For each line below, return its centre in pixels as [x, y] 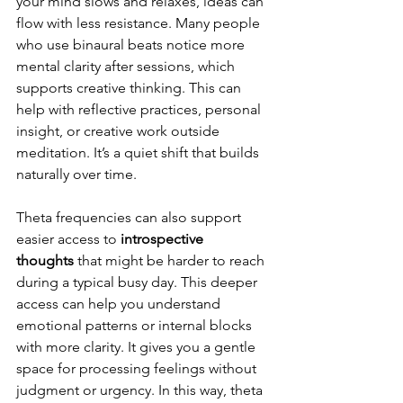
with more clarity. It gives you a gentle [138, 347]
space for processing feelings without [138, 369]
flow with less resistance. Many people [140, 23]
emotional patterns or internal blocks [136, 326]
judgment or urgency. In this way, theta [141, 390]
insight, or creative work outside [120, 131]
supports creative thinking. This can [130, 88]
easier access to [67, 239]
